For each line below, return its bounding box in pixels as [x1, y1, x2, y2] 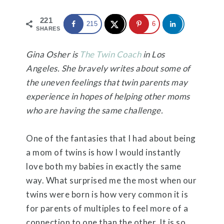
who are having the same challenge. [26, 104, 163, 115]
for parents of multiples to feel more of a [26, 202, 188, 213]
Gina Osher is [26, 48, 80, 59]
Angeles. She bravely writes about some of [26, 62, 190, 73]
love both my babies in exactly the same [26, 160, 181, 171]
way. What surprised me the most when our [26, 174, 197, 185]
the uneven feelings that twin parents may [26, 76, 188, 87]
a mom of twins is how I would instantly [26, 146, 181, 157]
